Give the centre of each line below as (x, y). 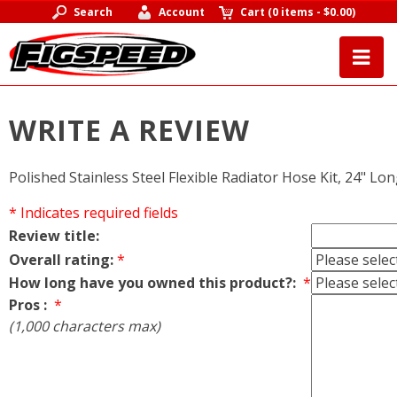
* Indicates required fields (93, 212)
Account (182, 12)
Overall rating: (61, 259)
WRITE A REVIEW (129, 130)
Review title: (54, 235)
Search (93, 12)
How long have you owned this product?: (154, 282)
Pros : (30, 304)
